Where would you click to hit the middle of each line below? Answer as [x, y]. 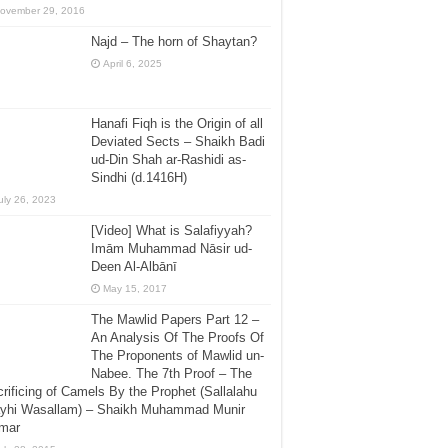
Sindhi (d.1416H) [139, 177]
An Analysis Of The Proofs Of [177, 337]
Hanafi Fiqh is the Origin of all [177, 123]
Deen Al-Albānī [134, 266]
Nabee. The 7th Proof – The [171, 373]
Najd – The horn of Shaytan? [174, 42]
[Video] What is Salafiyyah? [171, 230]
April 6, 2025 [132, 64]
